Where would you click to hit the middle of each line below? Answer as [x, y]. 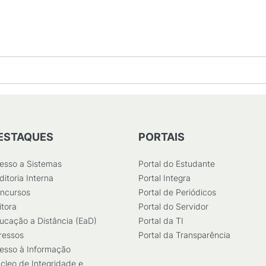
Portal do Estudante [177, 164]
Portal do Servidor [173, 206]
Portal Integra [164, 178]
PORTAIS [161, 137]
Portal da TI [161, 221]
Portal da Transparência [184, 235]
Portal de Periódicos [177, 192]
